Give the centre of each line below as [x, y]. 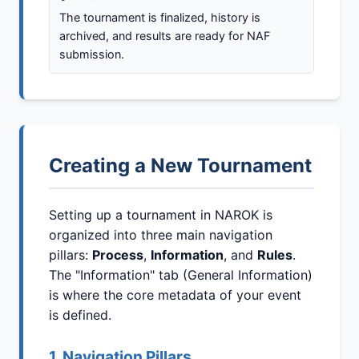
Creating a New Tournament [180, 166]
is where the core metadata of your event [175, 295]
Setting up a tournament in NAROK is [161, 215]
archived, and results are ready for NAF [165, 36]
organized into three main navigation [161, 235]
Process [118, 255]
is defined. [80, 315]
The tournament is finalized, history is [160, 18]
